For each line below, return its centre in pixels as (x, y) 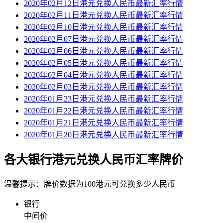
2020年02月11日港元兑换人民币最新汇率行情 (104, 15)
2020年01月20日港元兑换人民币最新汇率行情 (104, 135)
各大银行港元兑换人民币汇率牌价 (94, 160)
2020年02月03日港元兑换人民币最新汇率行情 (104, 87)
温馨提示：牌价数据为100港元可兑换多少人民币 (90, 184)
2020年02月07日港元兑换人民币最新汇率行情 (104, 39)
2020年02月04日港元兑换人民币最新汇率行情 (104, 75)
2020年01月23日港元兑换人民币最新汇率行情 (104, 99)
